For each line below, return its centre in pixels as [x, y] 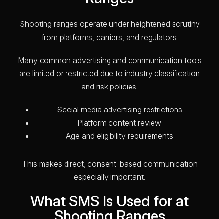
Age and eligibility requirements [119, 136]
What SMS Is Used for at [109, 201]
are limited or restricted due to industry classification [109, 73]
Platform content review [119, 122]
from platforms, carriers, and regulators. [109, 37]
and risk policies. [109, 86]
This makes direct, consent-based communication [109, 164]
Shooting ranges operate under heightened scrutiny [109, 24]
